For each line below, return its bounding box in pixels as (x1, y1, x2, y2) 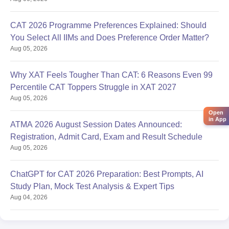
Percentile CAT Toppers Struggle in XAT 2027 (10, 82, 176, 91)
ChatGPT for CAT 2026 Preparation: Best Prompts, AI (10, 169, 203, 178)
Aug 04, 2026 (10, 193, 48, 201)
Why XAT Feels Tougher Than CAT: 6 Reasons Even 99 (10, 70, 213, 79)
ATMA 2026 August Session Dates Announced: (10, 120, 182, 129)
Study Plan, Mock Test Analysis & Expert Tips (10, 181, 174, 191)
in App (209, 116, 226, 123)
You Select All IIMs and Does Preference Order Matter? (10, 33, 209, 42)
